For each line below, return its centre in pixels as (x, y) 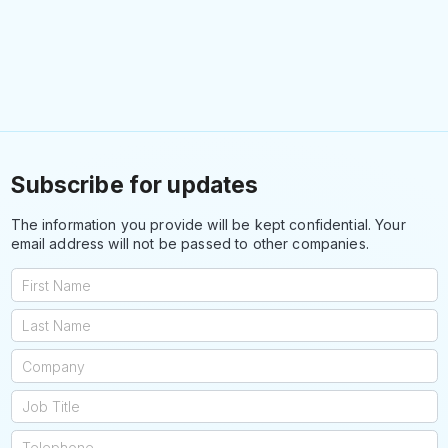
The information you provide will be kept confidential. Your (208, 225)
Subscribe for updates (134, 184)
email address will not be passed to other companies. (189, 244)
